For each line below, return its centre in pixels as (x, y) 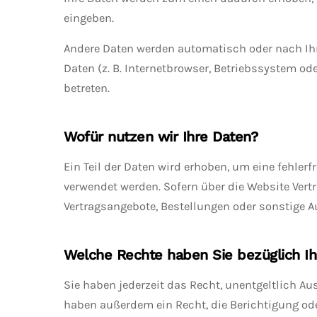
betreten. (87, 88)
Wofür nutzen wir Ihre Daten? (161, 137)
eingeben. (89, 18)
